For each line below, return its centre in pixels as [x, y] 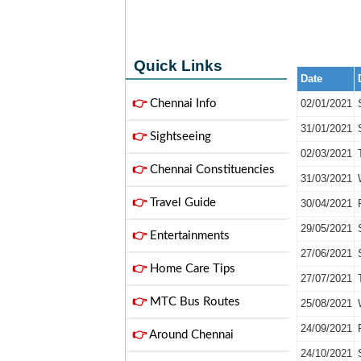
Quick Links [178, 66]
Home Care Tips [191, 269]
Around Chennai [190, 335]
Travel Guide [181, 203]
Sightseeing [179, 137]
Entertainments [188, 236]
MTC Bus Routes [193, 302]
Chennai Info [182, 104]
